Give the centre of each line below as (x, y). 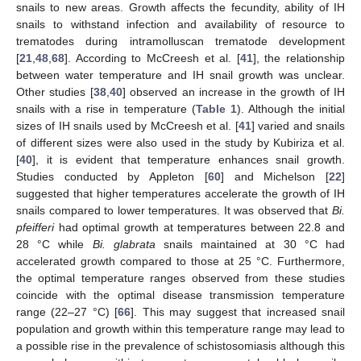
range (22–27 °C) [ (67, 312)
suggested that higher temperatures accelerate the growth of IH (180, 194)
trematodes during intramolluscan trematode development (180, 41)
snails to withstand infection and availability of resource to (180, 25)
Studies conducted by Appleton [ (112, 177)
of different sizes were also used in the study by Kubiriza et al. (180, 143)
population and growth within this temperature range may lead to (180, 329)
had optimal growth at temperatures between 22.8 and (199, 228)
